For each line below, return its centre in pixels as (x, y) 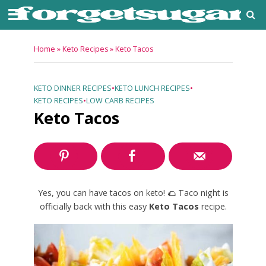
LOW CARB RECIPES (120, 101)
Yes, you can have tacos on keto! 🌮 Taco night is (133, 193)
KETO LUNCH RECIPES (152, 88)
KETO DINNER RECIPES (72, 88)
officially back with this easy (94, 207)
